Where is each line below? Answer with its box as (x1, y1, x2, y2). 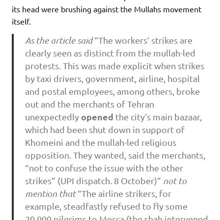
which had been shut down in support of (25, 124, 185, 135)
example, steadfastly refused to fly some (25, 201, 188, 212)
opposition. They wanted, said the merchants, (25, 150, 205, 161)
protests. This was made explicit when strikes (25, 60, 204, 71)
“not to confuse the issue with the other (25, 163, 183, 173)
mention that (25, 188, 78, 199)
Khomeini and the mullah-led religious (25, 137, 176, 148)
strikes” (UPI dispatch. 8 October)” (25, 175, 161, 186)
